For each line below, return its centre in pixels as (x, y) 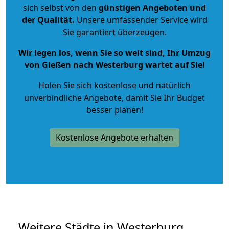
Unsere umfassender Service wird (141, 20)
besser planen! (114, 110)
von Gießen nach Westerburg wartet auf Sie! (114, 65)
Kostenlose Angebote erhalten (114, 137)
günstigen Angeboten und (151, 7)
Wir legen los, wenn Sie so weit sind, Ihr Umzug (114, 52)
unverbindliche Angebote (73, 97)
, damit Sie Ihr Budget (163, 97)
